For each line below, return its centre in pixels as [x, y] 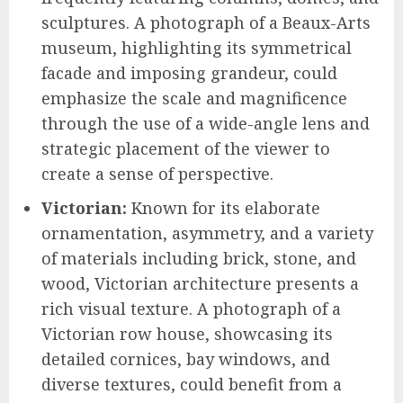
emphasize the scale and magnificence [194, 98]
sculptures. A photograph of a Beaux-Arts [206, 22]
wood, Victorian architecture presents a [200, 283]
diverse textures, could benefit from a [192, 384]
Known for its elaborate [224, 207]
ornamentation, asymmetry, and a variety [207, 233]
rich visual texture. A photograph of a [191, 308]
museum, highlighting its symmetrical [197, 47]
